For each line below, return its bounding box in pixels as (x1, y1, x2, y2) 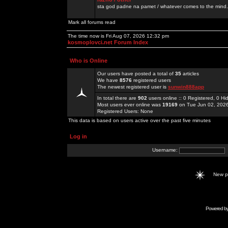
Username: (152, 147, 179, 153)
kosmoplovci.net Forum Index (68, 39, 148, 45)
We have (97, 77, 120, 83)
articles (181, 71, 199, 76)
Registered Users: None (97, 108, 153, 114)
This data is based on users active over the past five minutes (68, 118, 211, 123)
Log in (70, 133, 87, 139)
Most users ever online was (97, 102, 162, 107)
